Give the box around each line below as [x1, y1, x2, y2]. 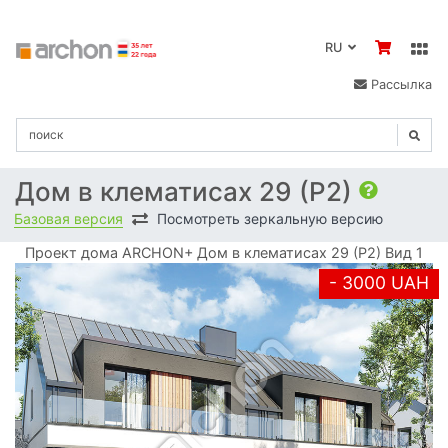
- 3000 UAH [329, 272, 429, 294]
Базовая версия [14, 209, 123, 227]
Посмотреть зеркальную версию [157, 209, 383, 227]
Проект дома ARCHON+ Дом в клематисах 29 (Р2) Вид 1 [25, 244, 423, 262]
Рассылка [367, 77, 432, 92]
